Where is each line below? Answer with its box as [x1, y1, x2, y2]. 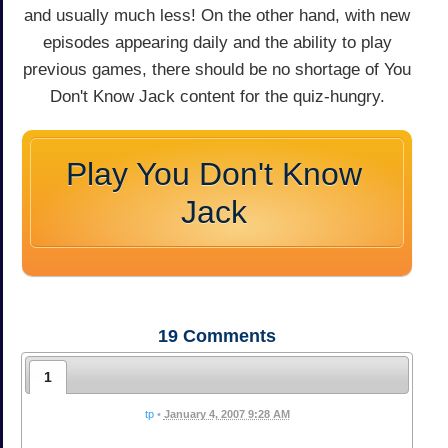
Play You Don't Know [66, 155, 362, 192]
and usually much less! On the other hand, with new [24, 5, 410, 25]
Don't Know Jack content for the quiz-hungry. [49, 86, 385, 106]
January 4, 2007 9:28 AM [163, 407, 290, 420]
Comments [178, 325, 276, 346]
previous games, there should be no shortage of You [23, 59, 411, 79]
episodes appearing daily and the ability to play [42, 32, 392, 52]
